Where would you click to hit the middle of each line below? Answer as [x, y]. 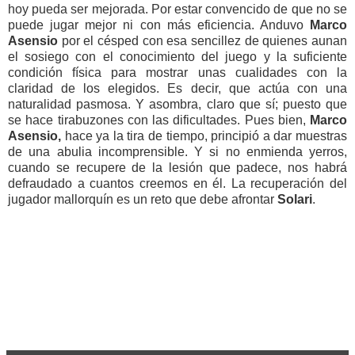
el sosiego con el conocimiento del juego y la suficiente [177, 56]
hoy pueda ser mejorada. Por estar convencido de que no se [177, 9]
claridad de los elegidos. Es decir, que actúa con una [177, 88]
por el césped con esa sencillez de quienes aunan [202, 40]
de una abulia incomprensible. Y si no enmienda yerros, [177, 151]
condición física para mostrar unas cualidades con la [177, 72]
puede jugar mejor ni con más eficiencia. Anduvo [156, 25]
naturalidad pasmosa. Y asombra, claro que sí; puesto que [177, 104]
